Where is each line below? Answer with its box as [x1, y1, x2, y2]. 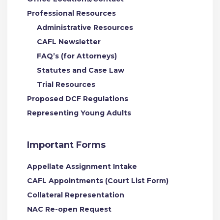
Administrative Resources [37, 23, 133, 32]
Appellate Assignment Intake [27, 162, 137, 171]
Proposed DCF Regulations [27, 94, 128, 103]
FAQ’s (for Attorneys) [37, 52, 117, 60]
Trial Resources [37, 80, 95, 89]
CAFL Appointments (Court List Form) [27, 176, 168, 185]
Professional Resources [27, 9, 116, 18]
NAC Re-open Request [27, 205, 111, 214]
